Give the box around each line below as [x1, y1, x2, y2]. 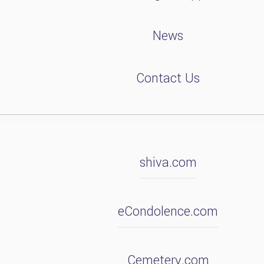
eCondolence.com [118, 202, 218, 222]
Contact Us [136, 69, 200, 88]
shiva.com [139, 153, 197, 173]
